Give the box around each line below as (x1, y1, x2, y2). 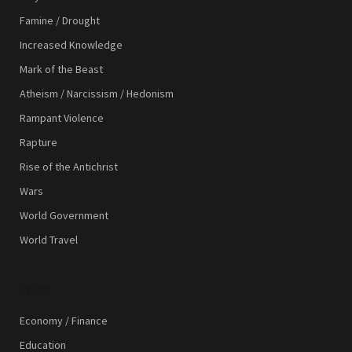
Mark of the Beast (20, 62, 103, 77)
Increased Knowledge (20, 38, 123, 53)
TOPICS (20, 282, 51, 299)
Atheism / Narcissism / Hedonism (20, 86, 174, 101)
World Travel (20, 233, 78, 247)
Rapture (20, 135, 57, 150)
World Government (20, 208, 108, 223)
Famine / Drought (20, 13, 100, 28)
